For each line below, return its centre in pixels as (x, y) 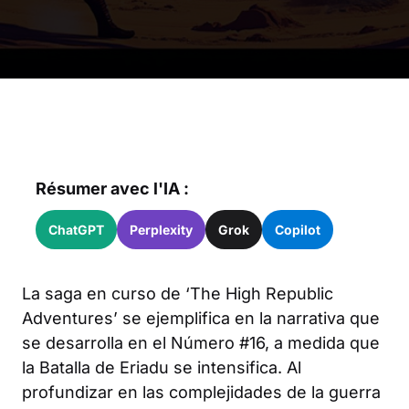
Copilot (298, 230)
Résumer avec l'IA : (112, 189)
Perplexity (161, 230)
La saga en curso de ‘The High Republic (178, 294)
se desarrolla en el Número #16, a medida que (201, 343)
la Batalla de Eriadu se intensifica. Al (162, 368)
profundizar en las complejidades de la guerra (201, 393)
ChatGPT (76, 230)
